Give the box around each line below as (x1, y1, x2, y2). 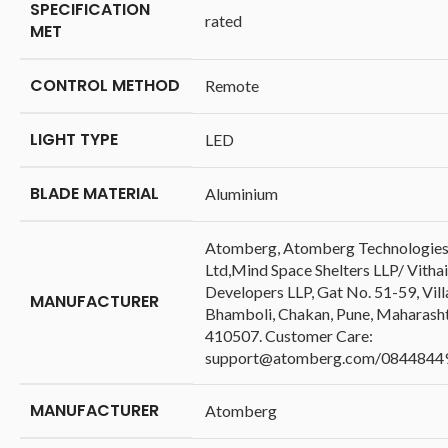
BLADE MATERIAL (30, 182, 159, 206)
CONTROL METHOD (30, 74, 180, 98)
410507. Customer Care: (205, 326, 373, 346)
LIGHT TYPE (30, 128, 118, 152)
